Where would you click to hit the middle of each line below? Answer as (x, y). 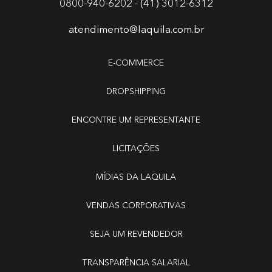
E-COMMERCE (136, 63)
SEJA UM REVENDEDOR (136, 234)
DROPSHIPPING (136, 91)
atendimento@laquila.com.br (136, 30)
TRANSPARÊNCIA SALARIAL (136, 263)
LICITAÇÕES (136, 148)
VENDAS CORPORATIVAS (136, 206)
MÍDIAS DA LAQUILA (136, 177)
